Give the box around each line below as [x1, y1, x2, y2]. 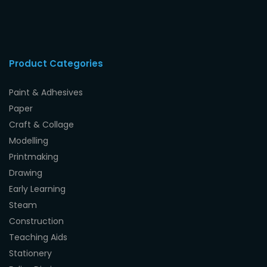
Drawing [9, 166, 42, 179]
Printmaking [9, 150, 58, 163]
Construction [9, 215, 64, 227]
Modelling [9, 134, 48, 147]
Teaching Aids [9, 231, 67, 243]
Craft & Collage [9, 118, 74, 131]
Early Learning [9, 182, 66, 195]
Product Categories [9, 57, 103, 70]
